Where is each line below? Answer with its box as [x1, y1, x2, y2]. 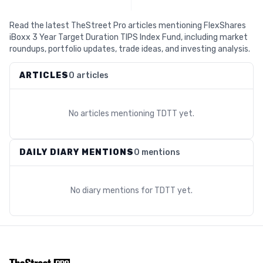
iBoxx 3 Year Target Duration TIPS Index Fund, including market [9, 32, 248, 42]
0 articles [69, 70, 109, 80]
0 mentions [134, 147, 180, 157]
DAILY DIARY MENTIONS [19, 147, 134, 157]
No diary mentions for [70, 186, 154, 195]
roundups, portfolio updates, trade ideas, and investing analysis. [9, 44, 250, 54]
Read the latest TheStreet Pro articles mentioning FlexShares [9, 21, 246, 31]
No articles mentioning [69, 109, 156, 119]
